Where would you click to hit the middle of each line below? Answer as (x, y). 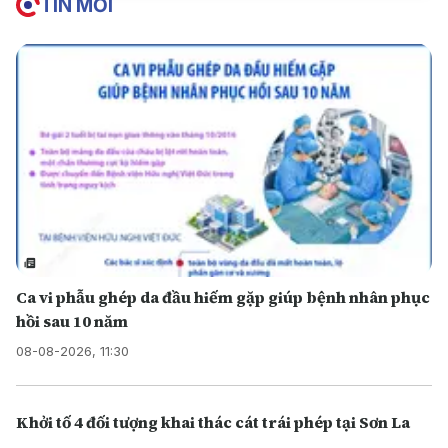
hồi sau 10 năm (72, 321)
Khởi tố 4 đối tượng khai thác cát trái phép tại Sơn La (213, 422)
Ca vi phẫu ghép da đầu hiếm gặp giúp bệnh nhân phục (223, 297)
